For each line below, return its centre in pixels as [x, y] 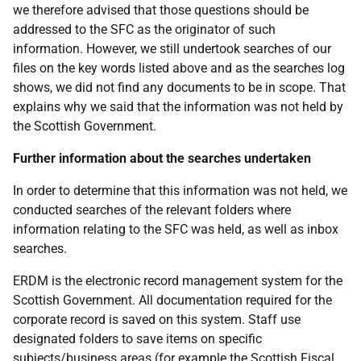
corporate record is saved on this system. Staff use [157, 320]
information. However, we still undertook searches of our [172, 49]
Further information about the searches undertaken [162, 158]
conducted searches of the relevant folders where [152, 210]
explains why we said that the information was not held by [178, 107]
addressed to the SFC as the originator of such [144, 29]
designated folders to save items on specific [137, 339]
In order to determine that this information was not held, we [180, 191]
